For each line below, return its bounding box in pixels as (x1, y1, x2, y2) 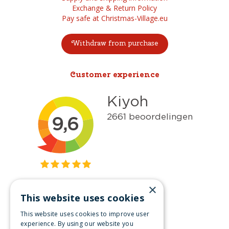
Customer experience (70, 69, 159, 80)
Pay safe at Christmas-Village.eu (61, 13, 168, 23)
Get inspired (88, 194, 141, 205)
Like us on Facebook (90, 215, 159, 225)
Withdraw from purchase (71, 38, 158, 48)
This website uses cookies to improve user (20, 210, 150, 218)
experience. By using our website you (20, 219, 133, 228)
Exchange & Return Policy (72, 3, 157, 13)
